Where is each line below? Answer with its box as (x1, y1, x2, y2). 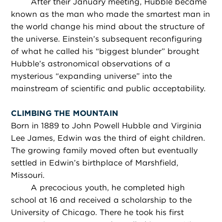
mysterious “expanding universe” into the (11, 71, 172, 81)
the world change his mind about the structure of (11, 21, 205, 31)
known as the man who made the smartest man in (11, 9, 211, 19)
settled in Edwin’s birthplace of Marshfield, (11, 158, 179, 168)
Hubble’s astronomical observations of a (11, 58, 171, 68)
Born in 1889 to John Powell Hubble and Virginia (11, 121, 202, 131)
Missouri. (11, 170, 45, 180)
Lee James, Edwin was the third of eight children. (11, 133, 206, 143)
